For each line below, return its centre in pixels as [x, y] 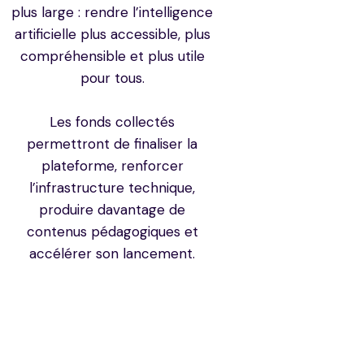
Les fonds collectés [113, 122]
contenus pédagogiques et [112, 232]
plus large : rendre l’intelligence [113, 13]
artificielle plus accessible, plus [112, 35]
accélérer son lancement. [113, 254]
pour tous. [112, 78]
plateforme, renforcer [112, 166]
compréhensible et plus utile [112, 56]
